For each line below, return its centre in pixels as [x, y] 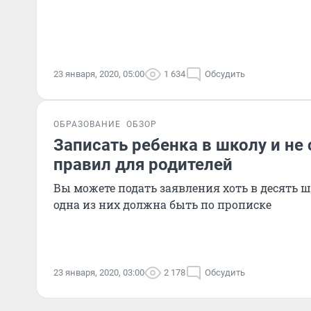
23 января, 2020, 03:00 [99, 272]
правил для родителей [143, 165]
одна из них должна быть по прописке [162, 204]
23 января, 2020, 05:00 [99, 74]
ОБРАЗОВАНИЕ [87, 124]
